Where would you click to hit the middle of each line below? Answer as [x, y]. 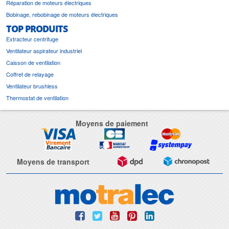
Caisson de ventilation [33, 62]
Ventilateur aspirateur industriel [44, 50]
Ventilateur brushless [32, 86]
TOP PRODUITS [37, 28]
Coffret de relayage [30, 74]
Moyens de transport [53, 161]
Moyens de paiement [112, 123]
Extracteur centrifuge [32, 39]
